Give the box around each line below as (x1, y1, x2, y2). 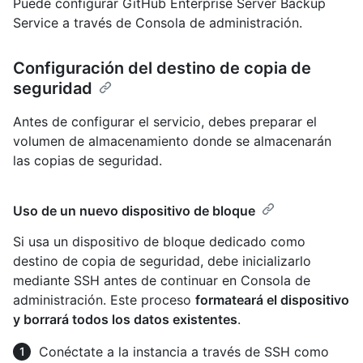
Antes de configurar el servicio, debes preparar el (13, 113, 317, 130)
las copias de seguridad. (13, 152, 162, 169)
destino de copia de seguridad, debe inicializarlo (13, 253, 311, 270)
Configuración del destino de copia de (13, 58, 311, 79)
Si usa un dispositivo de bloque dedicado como (13, 233, 305, 250)
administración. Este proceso (13, 292, 195, 309)
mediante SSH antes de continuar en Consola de (13, 272, 310, 289)
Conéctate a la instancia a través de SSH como (39, 344, 329, 361)
